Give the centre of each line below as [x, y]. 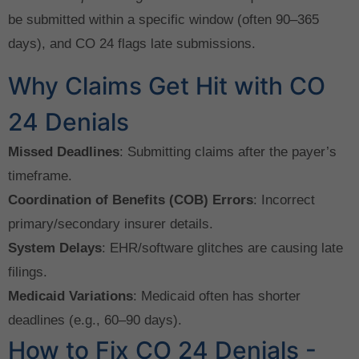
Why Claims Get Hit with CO [167, 85]
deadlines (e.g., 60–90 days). [95, 320]
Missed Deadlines [64, 151]
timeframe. [40, 175]
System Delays [55, 248]
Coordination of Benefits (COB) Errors [131, 200]
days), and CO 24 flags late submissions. [132, 44]
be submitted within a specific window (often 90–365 [163, 20]
